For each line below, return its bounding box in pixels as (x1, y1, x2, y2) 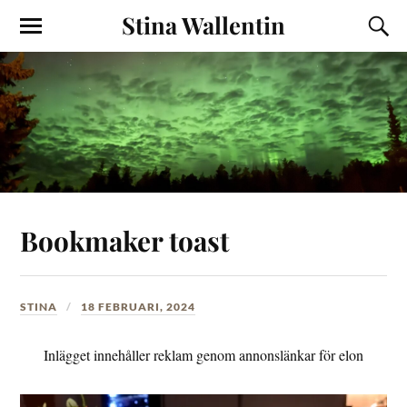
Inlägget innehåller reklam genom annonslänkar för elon (44, 345, 363, 365)
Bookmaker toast (20, 222, 230, 258)
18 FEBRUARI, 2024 (81, 299, 196, 313)
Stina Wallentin (122, 9, 285, 40)
